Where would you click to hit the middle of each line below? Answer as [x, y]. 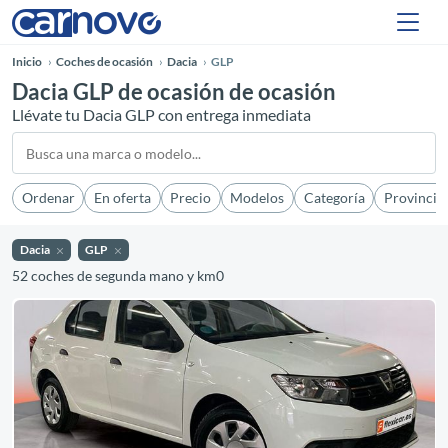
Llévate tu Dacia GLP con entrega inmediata [161, 114]
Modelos [257, 198]
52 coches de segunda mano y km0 [118, 276]
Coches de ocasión [104, 61]
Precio [191, 198]
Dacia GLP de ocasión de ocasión [174, 91]
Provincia [413, 198]
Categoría [334, 198]
